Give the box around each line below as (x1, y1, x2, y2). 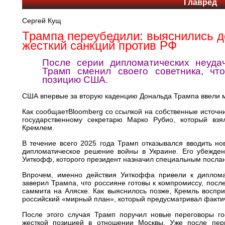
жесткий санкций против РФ (22, 39, 177, 52)
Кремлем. (22, 124, 54, 132)
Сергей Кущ (22, 17, 61, 25)
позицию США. (42, 74, 108, 85)
